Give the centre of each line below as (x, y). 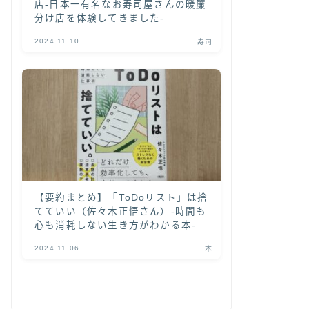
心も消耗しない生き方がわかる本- (116, 225)
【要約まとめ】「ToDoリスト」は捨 (121, 197)
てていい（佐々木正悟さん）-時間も (121, 211)
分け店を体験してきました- (100, 18)
